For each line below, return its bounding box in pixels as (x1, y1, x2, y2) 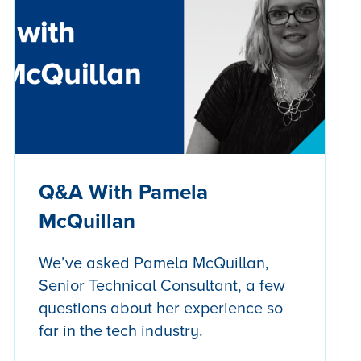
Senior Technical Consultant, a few (39, 276, 286, 296)
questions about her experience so (39, 298, 284, 318)
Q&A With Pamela (39, 179, 209, 205)
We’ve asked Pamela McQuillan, (39, 253, 270, 273)
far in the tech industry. (39, 321, 204, 341)
